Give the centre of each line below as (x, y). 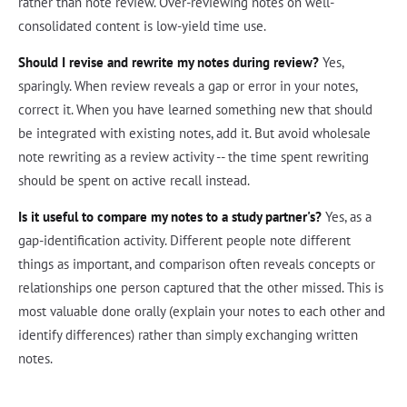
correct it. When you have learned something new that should (195, 109)
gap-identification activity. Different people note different (184, 240)
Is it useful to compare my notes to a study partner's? (170, 216)
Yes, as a (347, 216)
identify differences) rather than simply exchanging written (188, 334)
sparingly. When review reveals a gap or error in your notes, (188, 85)
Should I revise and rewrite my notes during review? (169, 62)
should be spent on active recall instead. (134, 180)
